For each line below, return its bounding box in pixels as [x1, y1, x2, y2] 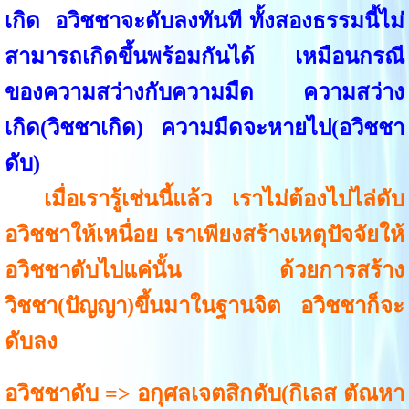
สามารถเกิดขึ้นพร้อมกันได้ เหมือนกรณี [4, 44, 405, 68]
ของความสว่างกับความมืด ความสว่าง [4, 79, 405, 104]
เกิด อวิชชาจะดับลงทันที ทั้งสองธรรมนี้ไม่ [4, 8, 405, 33]
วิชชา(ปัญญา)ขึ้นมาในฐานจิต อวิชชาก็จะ [4, 293, 405, 318]
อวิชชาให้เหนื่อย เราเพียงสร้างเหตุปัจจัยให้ [4, 222, 405, 246]
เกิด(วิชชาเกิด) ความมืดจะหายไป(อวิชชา [4, 115, 405, 140]
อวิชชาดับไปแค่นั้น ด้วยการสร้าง [4, 257, 405, 282]
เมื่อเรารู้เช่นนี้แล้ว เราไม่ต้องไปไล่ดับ [44, 186, 405, 211]
